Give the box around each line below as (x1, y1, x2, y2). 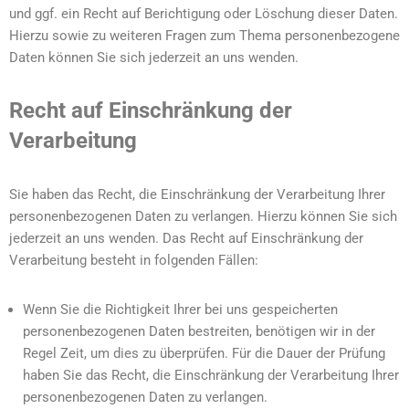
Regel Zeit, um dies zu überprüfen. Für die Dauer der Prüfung (23, 345, 385, 362)
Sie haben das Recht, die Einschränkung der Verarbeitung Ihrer (9, 186, 385, 203)
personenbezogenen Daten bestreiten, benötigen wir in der (23, 323, 375, 340)
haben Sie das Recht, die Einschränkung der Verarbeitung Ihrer (23, 367, 399, 383)
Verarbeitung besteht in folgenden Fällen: (9, 252, 258, 268)
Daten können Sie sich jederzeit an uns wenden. (9, 49, 299, 66)
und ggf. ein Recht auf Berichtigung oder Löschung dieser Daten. (9, 5, 398, 22)
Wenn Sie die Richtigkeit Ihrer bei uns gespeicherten (23, 301, 338, 318)
